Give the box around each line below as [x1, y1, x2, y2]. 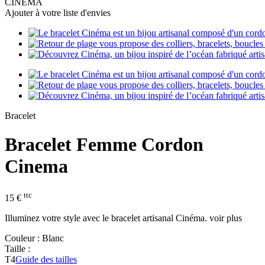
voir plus [209, 213, 242, 224]
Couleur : [5, 233, 42, 244]
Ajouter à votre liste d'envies [5, 8, 111, 18]
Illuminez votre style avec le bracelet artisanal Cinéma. [5, 213, 209, 224]
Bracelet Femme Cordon [5, 134, 203, 156]
